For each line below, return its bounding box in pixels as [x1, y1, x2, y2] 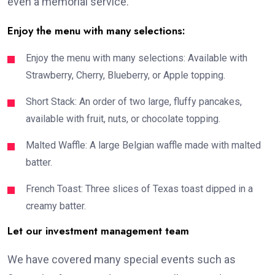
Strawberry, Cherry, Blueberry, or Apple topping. [26, 69, 225, 81]
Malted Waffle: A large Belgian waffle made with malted [26, 139, 261, 151]
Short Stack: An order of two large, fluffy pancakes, [26, 95, 242, 107]
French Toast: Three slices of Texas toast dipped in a [26, 182, 253, 195]
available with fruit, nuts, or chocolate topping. [26, 112, 220, 125]
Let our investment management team [7, 223, 189, 238]
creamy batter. [26, 199, 86, 212]
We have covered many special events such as [7, 252, 236, 266]
